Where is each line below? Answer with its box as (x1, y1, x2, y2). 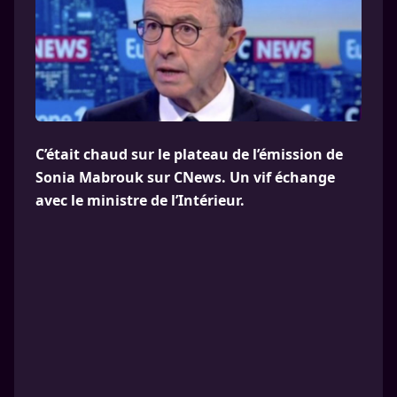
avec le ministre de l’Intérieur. (35, 191, 245, 210)
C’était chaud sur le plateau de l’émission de (35, 144, 343, 164)
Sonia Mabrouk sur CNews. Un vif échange (35, 167, 335, 187)
